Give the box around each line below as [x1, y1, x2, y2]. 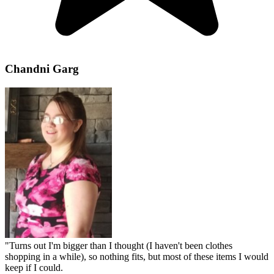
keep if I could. [5, 262, 63, 273]
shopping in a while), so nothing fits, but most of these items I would [5, 251, 268, 262]
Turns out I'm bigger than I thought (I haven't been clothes [9, 240, 232, 251]
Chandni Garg [5, 62, 79, 76]
